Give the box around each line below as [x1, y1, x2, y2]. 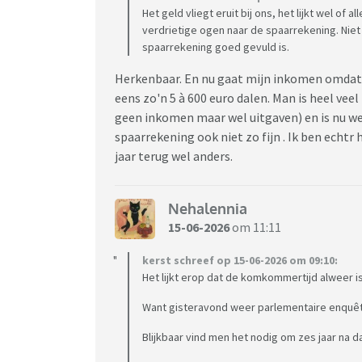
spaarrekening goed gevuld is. [142, 39, 289, 54]
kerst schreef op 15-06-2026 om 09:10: [142, 252, 338, 267]
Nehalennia [168, 200, 247, 218]
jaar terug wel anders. [115, 147, 233, 164]
